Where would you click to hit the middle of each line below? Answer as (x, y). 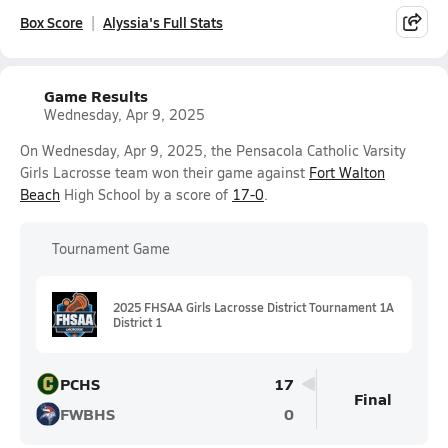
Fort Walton (347, 172)
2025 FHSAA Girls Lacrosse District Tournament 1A (253, 306)
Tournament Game (111, 248)
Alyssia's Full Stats (163, 22)
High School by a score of (146, 194)
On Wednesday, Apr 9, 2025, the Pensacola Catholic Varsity (213, 150)
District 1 (137, 321)
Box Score (51, 22)
